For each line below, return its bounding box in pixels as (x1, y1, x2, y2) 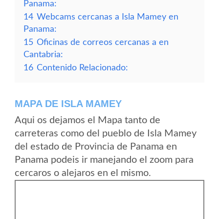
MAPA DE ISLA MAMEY (15, 98, 122, 109)
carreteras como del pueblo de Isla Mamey (15, 129, 197, 138)
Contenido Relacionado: (37, 64, 128, 72)
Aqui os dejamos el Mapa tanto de (15, 115, 160, 125)
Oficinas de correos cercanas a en (37, 38, 169, 46)
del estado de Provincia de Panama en (15, 142, 177, 152)
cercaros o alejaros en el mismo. (15, 168, 151, 178)
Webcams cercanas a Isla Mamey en (37, 13, 178, 21)
